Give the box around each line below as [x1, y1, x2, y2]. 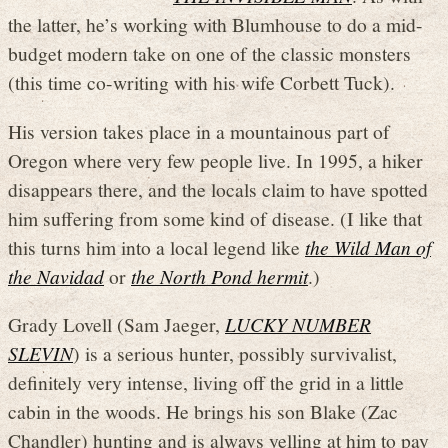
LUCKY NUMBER [225, 311, 371, 338]
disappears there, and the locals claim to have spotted [8, 175, 428, 202]
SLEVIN [8, 340, 73, 367]
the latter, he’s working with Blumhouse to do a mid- [8, 11, 423, 38]
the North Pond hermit [131, 262, 308, 289]
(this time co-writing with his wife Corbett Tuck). [8, 69, 395, 96]
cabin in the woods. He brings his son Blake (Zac [8, 398, 398, 425]
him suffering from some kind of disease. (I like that [8, 204, 422, 231]
